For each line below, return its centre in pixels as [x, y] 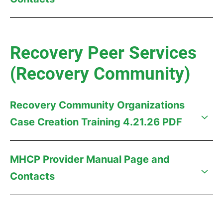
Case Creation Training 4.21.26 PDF [96, 122]
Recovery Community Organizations [97, 105]
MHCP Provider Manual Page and [90, 159]
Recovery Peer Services [103, 53]
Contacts [32, 176]
